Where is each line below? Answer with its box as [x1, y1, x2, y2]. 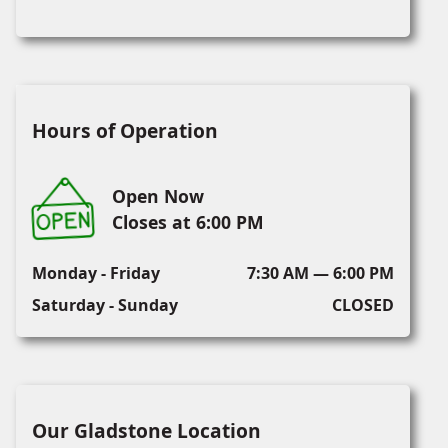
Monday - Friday [32, 261, 160, 284]
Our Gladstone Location [32, 416, 261, 444]
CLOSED [331, 293, 394, 316]
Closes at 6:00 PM [112, 209, 264, 234]
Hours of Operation [32, 116, 218, 144]
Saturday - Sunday [32, 293, 178, 316]
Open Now [112, 183, 204, 208]
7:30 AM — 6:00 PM [246, 261, 394, 284]
